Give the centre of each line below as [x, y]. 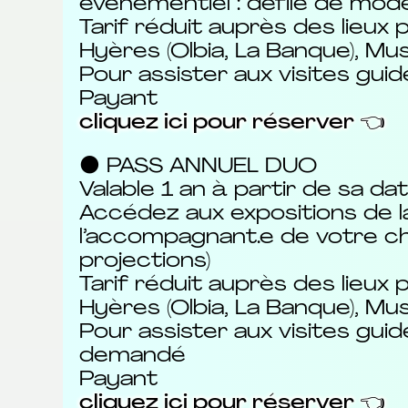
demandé [132, 357]
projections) [144, 262]
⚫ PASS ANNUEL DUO [198, 168]
